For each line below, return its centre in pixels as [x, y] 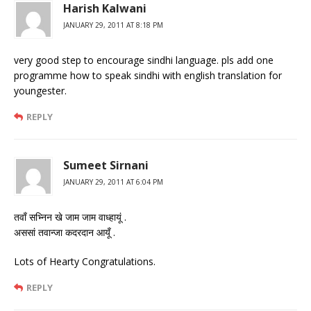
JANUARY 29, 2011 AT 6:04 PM [113, 182]
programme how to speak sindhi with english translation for [148, 75]
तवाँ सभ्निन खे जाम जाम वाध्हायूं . [70, 217]
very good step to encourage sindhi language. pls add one [144, 60]
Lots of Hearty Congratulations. [85, 261]
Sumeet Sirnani [106, 165]
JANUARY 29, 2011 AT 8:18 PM [113, 25]
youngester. [40, 90]
